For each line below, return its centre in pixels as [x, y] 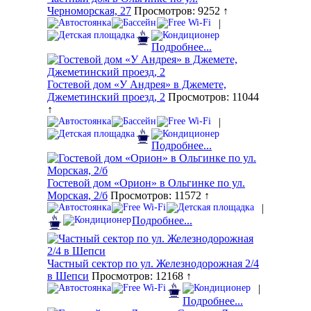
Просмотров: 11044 [212, 97]
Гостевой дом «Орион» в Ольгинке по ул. [146, 183]
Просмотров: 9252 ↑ [180, 11]
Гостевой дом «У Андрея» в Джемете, [137, 85]
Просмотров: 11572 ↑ [159, 196]
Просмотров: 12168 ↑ [140, 276]
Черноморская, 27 [89, 11]
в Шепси [68, 276]
